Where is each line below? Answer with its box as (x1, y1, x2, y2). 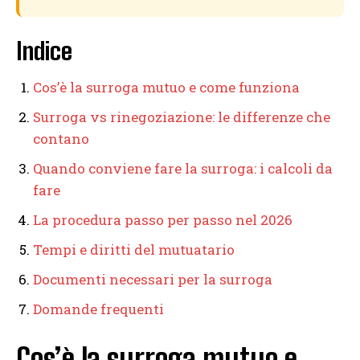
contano (33, 129, 89, 149)
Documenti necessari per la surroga (33, 270, 272, 289)
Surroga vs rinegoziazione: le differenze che (33, 108, 330, 127)
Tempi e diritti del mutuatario (33, 240, 235, 260)
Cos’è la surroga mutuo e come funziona (33, 78, 300, 97)
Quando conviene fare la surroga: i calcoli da (33, 159, 333, 178)
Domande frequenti (33, 300, 164, 319)
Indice (16, 36, 72, 66)
